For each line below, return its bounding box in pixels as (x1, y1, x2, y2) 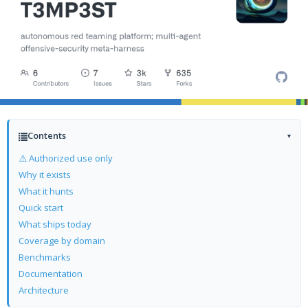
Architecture (19, 284, 69, 296)
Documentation (19, 267, 82, 280)
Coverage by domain (19, 234, 105, 247)
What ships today (19, 218, 91, 230)
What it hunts (19, 185, 74, 197)
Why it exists (19, 168, 71, 181)
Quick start (19, 201, 63, 214)
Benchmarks (19, 251, 71, 263)
